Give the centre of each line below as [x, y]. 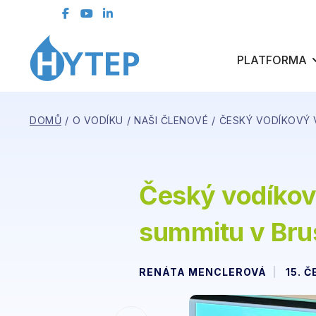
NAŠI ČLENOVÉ [171, 120]
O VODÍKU [98, 120]
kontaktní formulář [219, 50]
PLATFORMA [272, 60]
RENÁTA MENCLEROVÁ [203, 272]
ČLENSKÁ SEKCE [95, 51]
